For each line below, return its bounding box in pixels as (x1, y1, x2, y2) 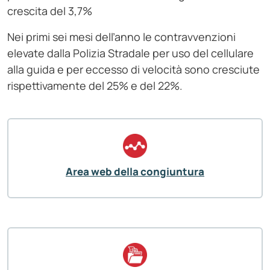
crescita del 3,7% (7, 4, 92, 19)
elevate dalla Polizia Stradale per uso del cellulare (7, 46, 254, 61)
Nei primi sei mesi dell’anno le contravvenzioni (7, 30, 236, 45)
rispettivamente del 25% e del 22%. (7, 78, 183, 93)
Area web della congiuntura (66, 165, 204, 179)
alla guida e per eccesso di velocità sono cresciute (7, 62, 260, 77)
